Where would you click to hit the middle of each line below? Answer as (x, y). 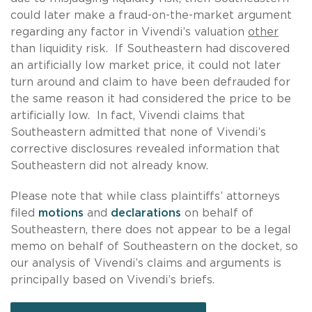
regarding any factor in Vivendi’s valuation (129, 32)
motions (61, 213)
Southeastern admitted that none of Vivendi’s (138, 132)
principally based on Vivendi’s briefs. (112, 280)
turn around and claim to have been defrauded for (150, 82)
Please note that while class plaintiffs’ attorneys (145, 196)
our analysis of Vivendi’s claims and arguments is (146, 263)
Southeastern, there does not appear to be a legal (151, 229)
